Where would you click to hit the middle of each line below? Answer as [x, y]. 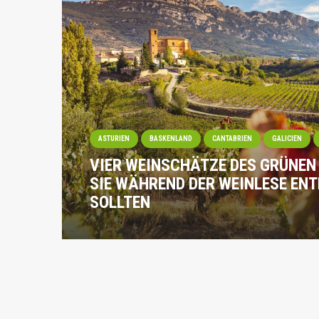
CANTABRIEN [232, 139]
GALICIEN [287, 139]
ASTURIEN [114, 139]
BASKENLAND [171, 139]
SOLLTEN [120, 202]
